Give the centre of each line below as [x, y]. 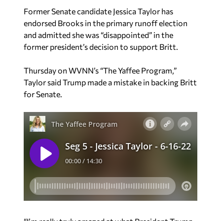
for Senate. [43, 94]
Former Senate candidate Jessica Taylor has [98, 11]
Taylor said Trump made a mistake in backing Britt [110, 82]
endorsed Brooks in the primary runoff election [106, 23]
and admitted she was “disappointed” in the [98, 35]
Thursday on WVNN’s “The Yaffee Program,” [100, 71]
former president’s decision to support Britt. [101, 47]
